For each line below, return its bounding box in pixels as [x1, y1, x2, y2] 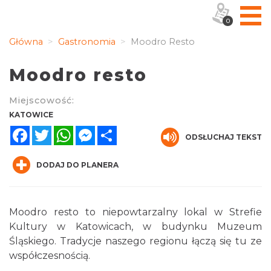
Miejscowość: [9, 95, 74, 106]
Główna [9, 36, 43, 47]
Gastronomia [56, 36, 116, 47]
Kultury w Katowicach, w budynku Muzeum [9, 221, 262, 232]
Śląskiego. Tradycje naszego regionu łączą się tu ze [9, 235, 262, 247]
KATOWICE [9, 110, 53, 119]
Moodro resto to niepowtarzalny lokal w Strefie [9, 206, 262, 218]
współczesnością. [9, 250, 93, 261]
